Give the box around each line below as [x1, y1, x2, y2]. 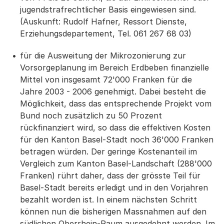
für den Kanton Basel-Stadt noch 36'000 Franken [20, 134, 213, 144]
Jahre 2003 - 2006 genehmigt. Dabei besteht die [20, 86, 206, 96]
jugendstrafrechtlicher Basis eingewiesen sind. [20, 4, 196, 14]
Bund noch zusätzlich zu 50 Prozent [20, 110, 162, 120]
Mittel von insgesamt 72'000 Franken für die [20, 74, 192, 84]
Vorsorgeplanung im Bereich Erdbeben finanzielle [20, 62, 209, 72]
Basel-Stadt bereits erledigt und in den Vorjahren [20, 182, 208, 192]
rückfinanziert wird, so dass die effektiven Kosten [20, 122, 210, 132]
